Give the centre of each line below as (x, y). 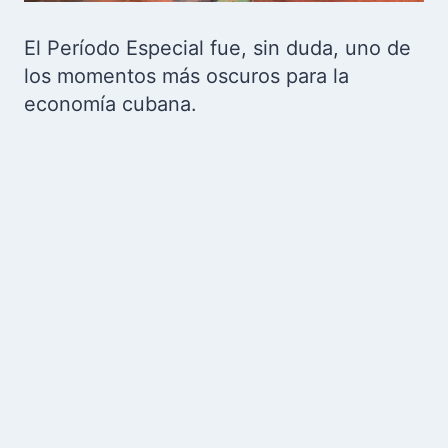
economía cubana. (110, 104)
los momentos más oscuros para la (186, 76)
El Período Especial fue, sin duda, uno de (217, 48)
